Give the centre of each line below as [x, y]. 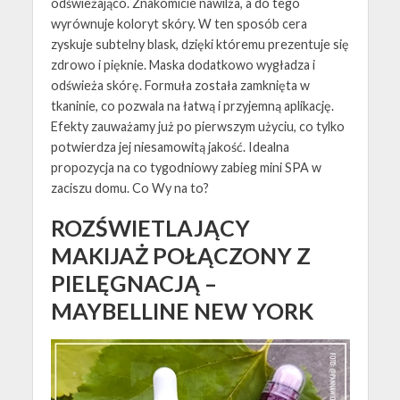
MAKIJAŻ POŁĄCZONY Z [180, 256]
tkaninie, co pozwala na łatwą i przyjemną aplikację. [192, 106]
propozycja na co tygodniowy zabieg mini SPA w [186, 168]
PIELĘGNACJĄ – [133, 283]
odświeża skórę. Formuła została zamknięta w [180, 86]
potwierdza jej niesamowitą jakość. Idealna [170, 147]
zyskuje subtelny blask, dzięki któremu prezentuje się [200, 45]
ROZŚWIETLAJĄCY [150, 228]
